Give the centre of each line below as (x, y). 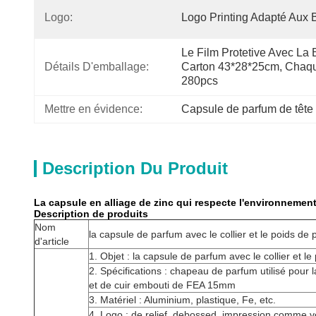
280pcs (200, 81)
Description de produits (91, 214)
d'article (52, 241)
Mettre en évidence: (93, 109)
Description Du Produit (135, 168)
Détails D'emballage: (97, 67)
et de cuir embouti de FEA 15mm (162, 285)
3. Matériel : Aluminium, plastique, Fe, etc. (182, 300)
